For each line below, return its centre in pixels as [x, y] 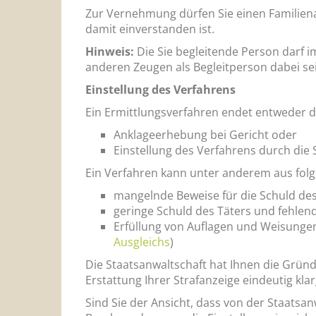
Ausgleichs [142, 242]
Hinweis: [111, 51]
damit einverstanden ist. [150, 29]
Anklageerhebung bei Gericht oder [205, 134]
